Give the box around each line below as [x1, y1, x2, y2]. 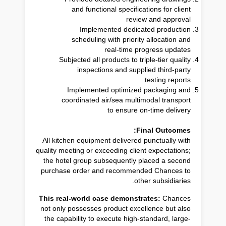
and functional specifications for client [72, 5, 191, 13]
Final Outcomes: [136, 126, 191, 134]
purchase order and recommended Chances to [41, 166, 191, 175]
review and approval [126, 15, 191, 23]
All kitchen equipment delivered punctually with [42, 136, 191, 144]
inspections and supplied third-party [77, 65, 191, 74]
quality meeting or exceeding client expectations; [36, 146, 191, 154]
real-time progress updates [104, 45, 191, 53]
